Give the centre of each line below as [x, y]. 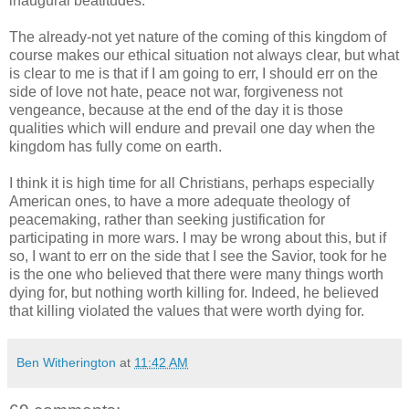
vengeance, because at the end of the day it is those [176, 110]
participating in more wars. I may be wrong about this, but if [198, 237]
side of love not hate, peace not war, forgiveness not [176, 91]
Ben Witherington [66, 362]
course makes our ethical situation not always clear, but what [204, 55]
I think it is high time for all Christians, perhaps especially [192, 183]
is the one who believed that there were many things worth [196, 274]
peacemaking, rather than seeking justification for [167, 219]
